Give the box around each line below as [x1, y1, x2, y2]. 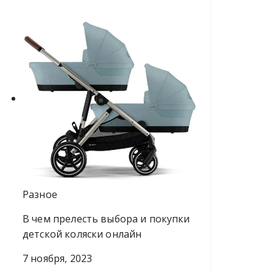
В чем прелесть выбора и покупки [23, 211, 190, 225]
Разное [23, 187, 57, 201]
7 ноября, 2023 [23, 251, 93, 265]
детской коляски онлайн [23, 227, 142, 241]
